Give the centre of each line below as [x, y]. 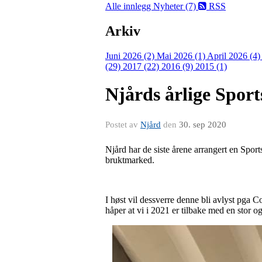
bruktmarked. [130, 160]
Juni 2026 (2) [131, 56]
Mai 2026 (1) [182, 56]
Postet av [123, 124]
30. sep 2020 [203, 124]
